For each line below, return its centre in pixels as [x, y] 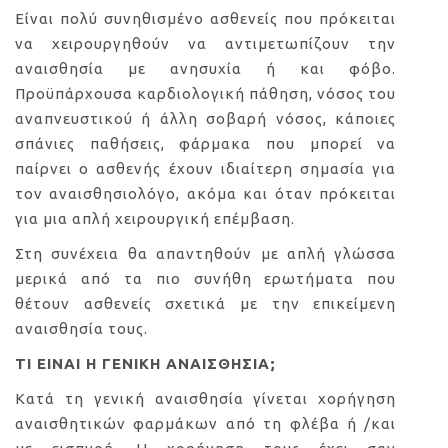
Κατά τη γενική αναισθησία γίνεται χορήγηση [206, 398]
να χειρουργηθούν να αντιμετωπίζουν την [206, 43]
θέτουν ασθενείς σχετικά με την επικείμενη [206, 303]
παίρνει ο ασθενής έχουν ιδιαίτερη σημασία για [206, 168]
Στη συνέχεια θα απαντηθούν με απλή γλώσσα [206, 253]
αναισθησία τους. [81, 328]
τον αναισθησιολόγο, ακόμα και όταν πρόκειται [206, 193]
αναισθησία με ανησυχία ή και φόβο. [206, 68]
